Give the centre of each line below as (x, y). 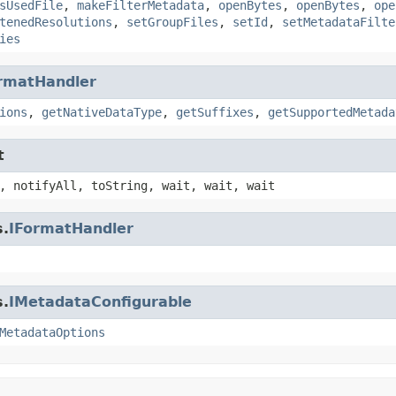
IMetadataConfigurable (100, 301)
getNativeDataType (102, 112)
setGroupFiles (172, 22)
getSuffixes (215, 112)
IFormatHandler (71, 228)
